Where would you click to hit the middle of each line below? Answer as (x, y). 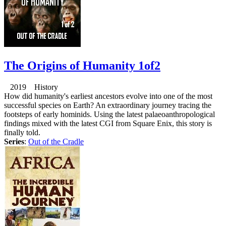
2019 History (31, 87)
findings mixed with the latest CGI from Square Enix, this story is (108, 123)
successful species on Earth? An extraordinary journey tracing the (108, 105)
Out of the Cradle (56, 141)
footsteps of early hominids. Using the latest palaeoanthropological (109, 114)
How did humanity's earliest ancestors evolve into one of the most (108, 96)
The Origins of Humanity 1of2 (82, 65)
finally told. (22, 132)
